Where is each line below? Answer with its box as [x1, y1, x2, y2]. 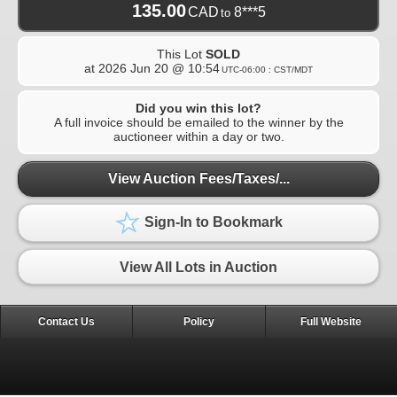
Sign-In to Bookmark [141, 214, 283, 230]
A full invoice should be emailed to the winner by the [53, 114, 344, 129]
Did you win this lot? [136, 100, 261, 115]
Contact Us [38, 315, 96, 328]
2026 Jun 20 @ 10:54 [98, 60, 220, 75]
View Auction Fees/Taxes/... [107, 171, 290, 187]
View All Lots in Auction [120, 259, 277, 275]
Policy [183, 315, 214, 328]
